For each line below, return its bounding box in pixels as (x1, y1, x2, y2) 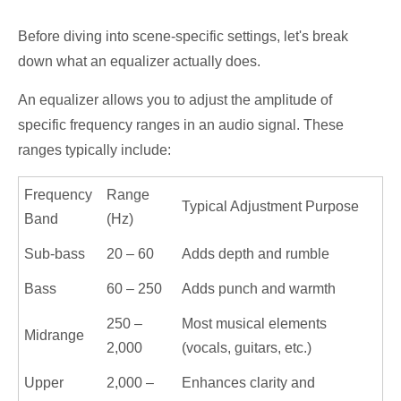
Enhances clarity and (182, 375, 316, 390)
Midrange (24, 328, 85, 343)
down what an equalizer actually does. (18, 54, 260, 69)
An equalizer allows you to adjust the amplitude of (18, 92, 332, 107)
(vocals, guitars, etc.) (182, 340, 312, 355)
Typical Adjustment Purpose (182, 199, 360, 214)
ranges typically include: (18, 142, 171, 158)
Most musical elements (182, 316, 328, 331)
